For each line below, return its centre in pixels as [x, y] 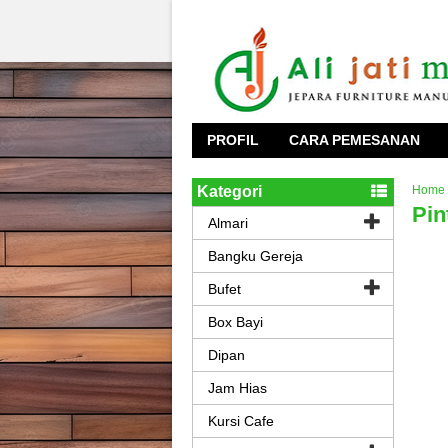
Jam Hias [237, 388]
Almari [228, 223]
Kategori [229, 191]
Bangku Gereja [255, 256]
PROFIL [233, 140]
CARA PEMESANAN [354, 140]
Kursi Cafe [241, 421]
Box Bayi [235, 322]
